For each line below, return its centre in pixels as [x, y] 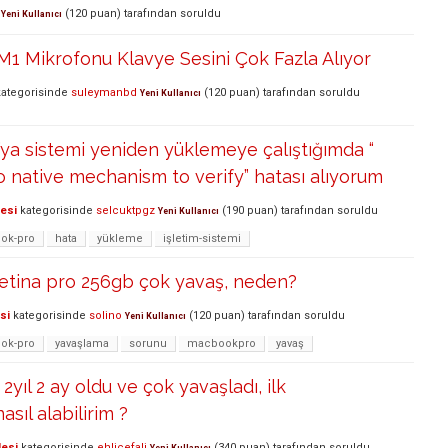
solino [105, 316]
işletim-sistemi [202, 238]
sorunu [148, 343]
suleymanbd [104, 93]
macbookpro [221, 343]
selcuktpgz [125, 211]
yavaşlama [82, 343]
